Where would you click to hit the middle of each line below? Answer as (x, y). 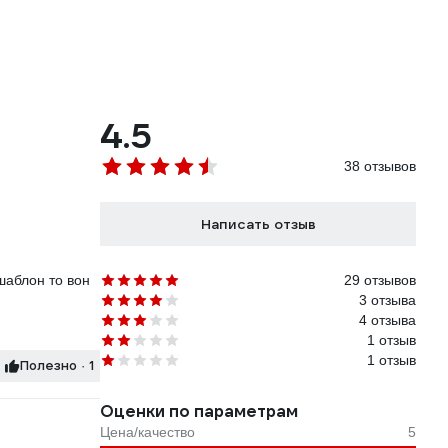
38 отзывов (380, 166)
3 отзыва (387, 300)
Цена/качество (147, 432)
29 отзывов (380, 280)
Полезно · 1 (87, 366)
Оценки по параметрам (199, 412)
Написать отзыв (258, 224)
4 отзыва (387, 320)
